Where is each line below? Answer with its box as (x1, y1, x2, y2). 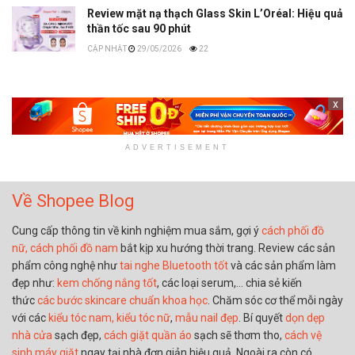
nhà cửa (12, 328, 52, 342)
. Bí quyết (239, 311, 285, 324)
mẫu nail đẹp (175, 311, 239, 324)
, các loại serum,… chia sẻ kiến (157, 276, 302, 289)
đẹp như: (12, 276, 57, 289)
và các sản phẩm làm (228, 258, 336, 272)
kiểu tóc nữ (116, 311, 170, 324)
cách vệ (284, 328, 322, 342)
